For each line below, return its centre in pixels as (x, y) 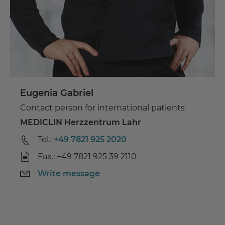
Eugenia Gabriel (57, 93)
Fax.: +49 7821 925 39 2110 (87, 157)
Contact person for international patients (102, 108)
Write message (69, 174)
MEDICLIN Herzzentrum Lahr (81, 123)
